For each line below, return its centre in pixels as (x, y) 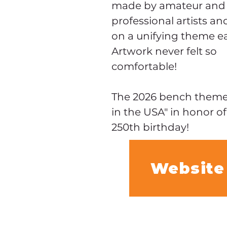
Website (187, 168)
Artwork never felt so (165, 51)
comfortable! (144, 66)
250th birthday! (150, 127)
